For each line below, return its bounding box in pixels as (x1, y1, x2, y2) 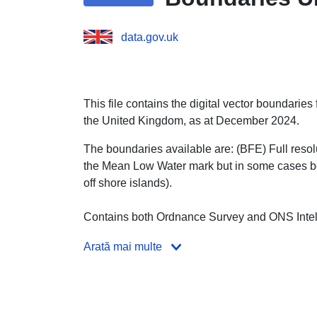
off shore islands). (83, 176, 172, 189)
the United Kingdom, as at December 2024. (83, 114, 299, 127)
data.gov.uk (121, 30, 178, 43)
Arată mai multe (83, 240, 162, 253)
